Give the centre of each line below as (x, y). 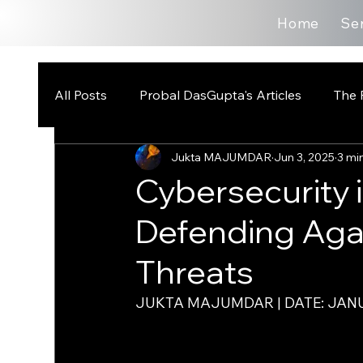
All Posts (81, 94)
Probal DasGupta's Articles (221, 94)
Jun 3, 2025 (305, 157)
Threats (195, 272)
